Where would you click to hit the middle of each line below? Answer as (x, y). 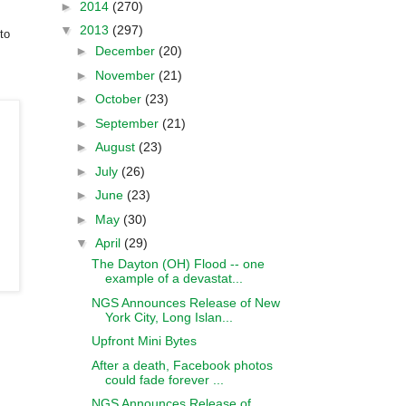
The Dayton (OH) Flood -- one (178, 264)
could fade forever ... (164, 379)
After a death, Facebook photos (182, 365)
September (128, 123)
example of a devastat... (174, 278)
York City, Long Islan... (169, 317)
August (116, 147)
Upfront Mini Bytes (144, 341)
